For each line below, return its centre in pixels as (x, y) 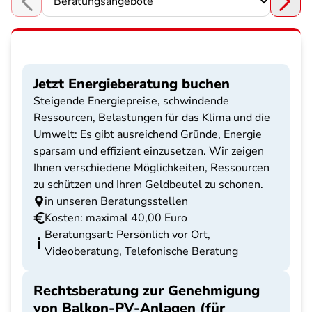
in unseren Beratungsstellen (116, 201)
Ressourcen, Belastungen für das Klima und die (152, 118)
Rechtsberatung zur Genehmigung (147, 291)
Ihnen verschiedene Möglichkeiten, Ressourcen (151, 168)
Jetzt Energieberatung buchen (132, 84)
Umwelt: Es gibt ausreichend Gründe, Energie (148, 134)
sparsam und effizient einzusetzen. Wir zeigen (149, 151)
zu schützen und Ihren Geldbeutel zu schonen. (148, 185)
